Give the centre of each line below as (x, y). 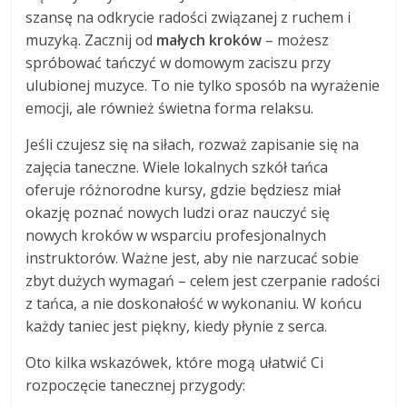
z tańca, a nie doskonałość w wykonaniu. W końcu (194, 304)
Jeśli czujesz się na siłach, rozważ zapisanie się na (193, 145)
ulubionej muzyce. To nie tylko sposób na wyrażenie (203, 86)
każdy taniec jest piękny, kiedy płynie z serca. (177, 327)
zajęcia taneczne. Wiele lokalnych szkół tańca (177, 168)
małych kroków (209, 40)
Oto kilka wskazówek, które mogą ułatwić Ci (175, 363)
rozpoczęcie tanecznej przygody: (136, 386)
